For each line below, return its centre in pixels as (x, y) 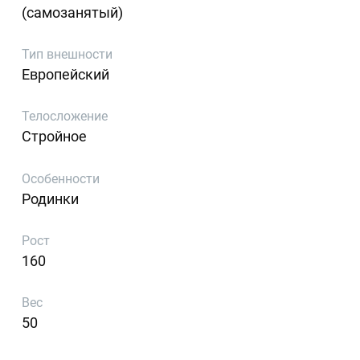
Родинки (51, 198)
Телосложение (65, 117)
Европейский (66, 74)
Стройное (55, 137)
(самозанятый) (73, 12)
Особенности (61, 178)
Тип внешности (67, 54)
